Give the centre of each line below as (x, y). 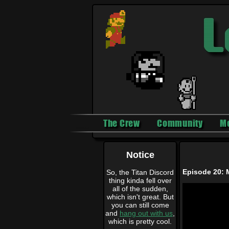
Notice (140, 155)
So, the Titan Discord (140, 172)
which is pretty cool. (140, 221)
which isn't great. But (140, 197)
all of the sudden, (140, 188)
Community (180, 123)
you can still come (140, 205)
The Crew (122, 123)
